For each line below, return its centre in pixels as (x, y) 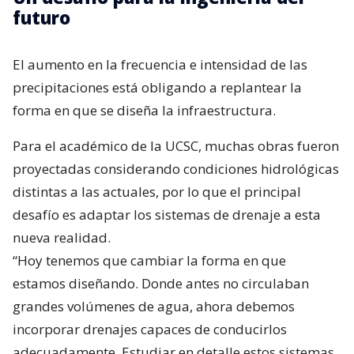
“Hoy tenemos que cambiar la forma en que (149, 261)
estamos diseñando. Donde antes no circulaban (161, 284)
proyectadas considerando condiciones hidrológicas (176, 169)
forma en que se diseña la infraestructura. (144, 111)
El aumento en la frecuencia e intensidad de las (160, 65)
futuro (41, 18)
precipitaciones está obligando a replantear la (157, 88)
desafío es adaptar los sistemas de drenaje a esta (167, 215)
